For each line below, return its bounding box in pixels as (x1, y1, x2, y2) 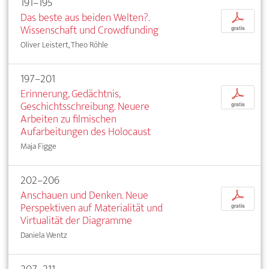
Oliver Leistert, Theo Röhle (20, 38, 108, 52)
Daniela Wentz (20, 228, 67, 243)
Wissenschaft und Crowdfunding (20, 21, 159, 40)
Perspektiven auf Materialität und (20, 199, 163, 218)
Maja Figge (20, 139, 56, 154)
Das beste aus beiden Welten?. (20, 8, 150, 28)
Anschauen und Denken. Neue (20, 186, 148, 205)
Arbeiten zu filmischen (20, 110, 116, 129)
